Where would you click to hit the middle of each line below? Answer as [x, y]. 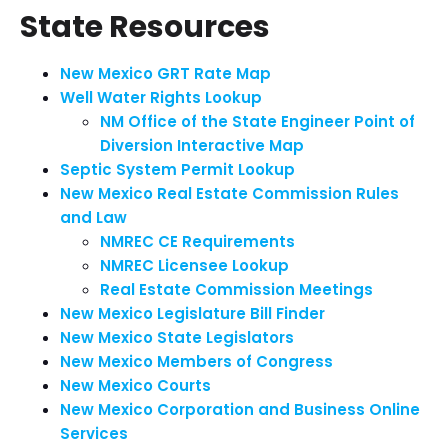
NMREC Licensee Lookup [194, 265]
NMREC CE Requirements [197, 241]
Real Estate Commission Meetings [236, 289]
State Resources [145, 27]
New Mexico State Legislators [177, 337]
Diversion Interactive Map [202, 145]
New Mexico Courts [135, 385]
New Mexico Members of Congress [196, 361]
